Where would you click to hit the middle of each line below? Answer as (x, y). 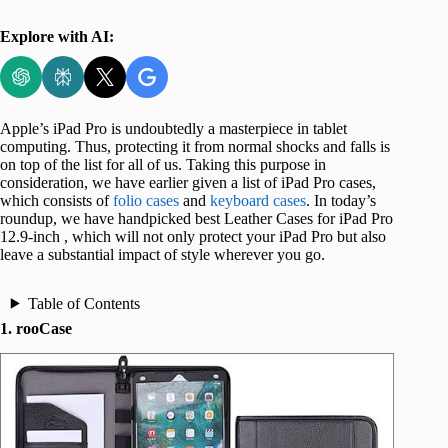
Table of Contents (83, 303)
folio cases (146, 200)
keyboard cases (258, 200)
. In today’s (341, 200)
